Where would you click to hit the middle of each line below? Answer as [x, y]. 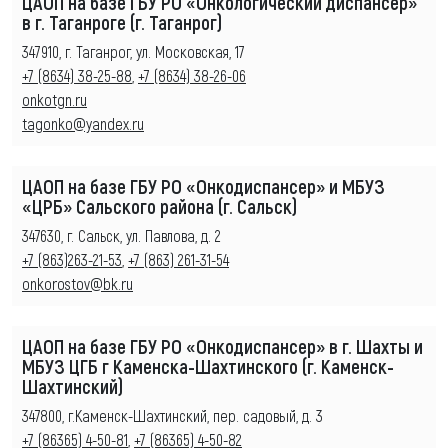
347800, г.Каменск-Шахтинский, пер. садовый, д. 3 [172, 415]
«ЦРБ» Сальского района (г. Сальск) [159, 205]
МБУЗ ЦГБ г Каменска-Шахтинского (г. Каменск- [208, 365]
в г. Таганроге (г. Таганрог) [122, 21]
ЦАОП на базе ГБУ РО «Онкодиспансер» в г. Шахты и [222, 345]
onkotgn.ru [54, 99]
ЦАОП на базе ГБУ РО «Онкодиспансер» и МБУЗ [203, 185]
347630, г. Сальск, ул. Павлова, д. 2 [121, 235]
